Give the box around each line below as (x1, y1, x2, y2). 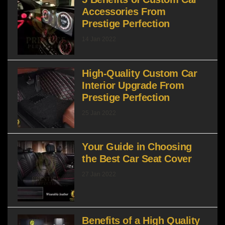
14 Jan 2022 (82, 36, 117, 43)
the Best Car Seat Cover (82, 153, 192, 165)
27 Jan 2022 (82, 171, 117, 178)
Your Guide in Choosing (82, 141, 192, 153)
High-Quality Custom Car (82, 67, 197, 79)
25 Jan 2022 (82, 109, 117, 117)
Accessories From (82, 6, 166, 18)
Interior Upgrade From (82, 79, 184, 91)
